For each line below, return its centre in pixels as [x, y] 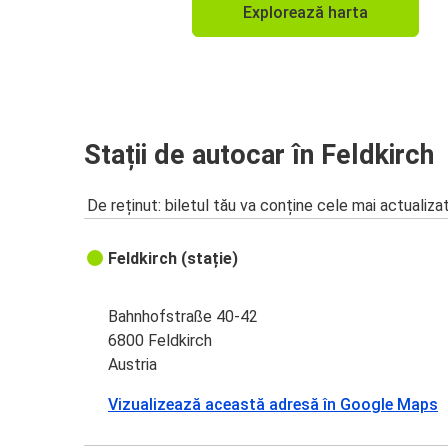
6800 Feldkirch [160, 340]
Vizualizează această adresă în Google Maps [273, 404]
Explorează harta [305, 12]
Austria [133, 364]
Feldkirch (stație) [173, 258]
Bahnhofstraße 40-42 [183, 316]
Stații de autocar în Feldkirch [259, 155]
